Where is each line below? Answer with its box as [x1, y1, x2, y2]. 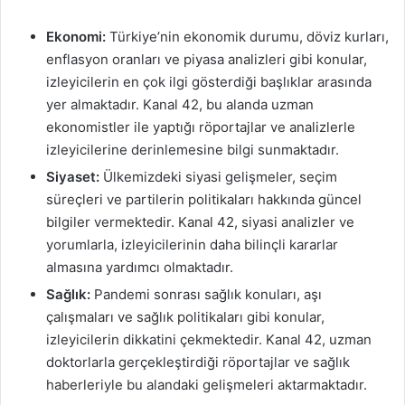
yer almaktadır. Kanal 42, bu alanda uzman [46, 95, 314, 113]
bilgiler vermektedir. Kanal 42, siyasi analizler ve [46, 212, 354, 231]
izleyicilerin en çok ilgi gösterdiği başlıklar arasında [46, 72, 372, 90]
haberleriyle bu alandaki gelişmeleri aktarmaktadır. [46, 375, 367, 393]
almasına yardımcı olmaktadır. [46, 258, 233, 276]
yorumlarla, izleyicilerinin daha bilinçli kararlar [46, 235, 338, 253]
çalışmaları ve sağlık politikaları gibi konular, [46, 307, 325, 325]
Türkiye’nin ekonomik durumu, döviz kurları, [106, 27, 389, 45]
